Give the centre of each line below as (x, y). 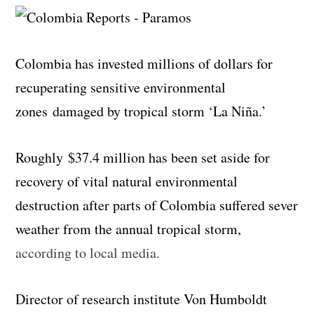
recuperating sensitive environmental (121, 87)
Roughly (42, 157)
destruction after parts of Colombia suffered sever (157, 205)
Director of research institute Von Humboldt (142, 299)
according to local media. (88, 252)
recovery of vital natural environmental (127, 181)
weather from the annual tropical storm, (129, 228)
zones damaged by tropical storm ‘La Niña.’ (141, 111)
